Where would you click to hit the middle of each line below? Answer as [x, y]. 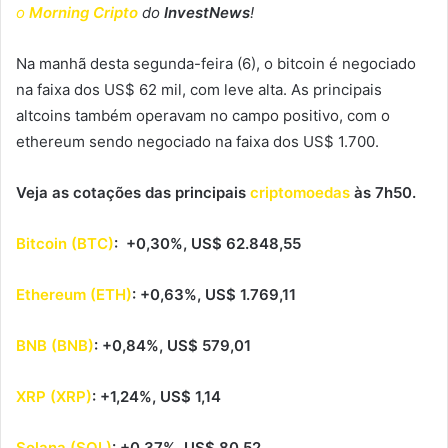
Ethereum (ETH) [74, 294]
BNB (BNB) [55, 345]
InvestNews [207, 12]
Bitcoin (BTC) [65, 243]
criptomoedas [300, 192]
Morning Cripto [83, 12]
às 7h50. [383, 192]
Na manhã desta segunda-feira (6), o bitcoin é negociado [216, 63]
